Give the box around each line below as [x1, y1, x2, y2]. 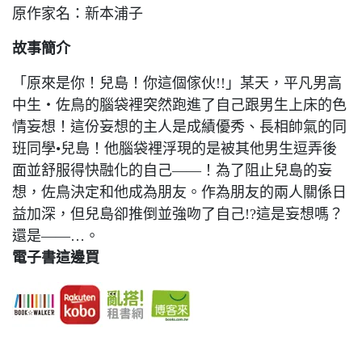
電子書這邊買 [12, 250, 99, 266]
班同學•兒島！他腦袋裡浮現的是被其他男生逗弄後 [12, 141, 337, 157]
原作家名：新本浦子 [12, 6, 143, 22]
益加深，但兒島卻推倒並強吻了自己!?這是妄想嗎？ [12, 206, 343, 222]
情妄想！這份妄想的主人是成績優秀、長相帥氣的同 [12, 119, 347, 135]
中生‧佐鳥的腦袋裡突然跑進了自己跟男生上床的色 [12, 97, 347, 113]
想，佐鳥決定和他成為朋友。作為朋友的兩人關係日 [12, 184, 347, 200]
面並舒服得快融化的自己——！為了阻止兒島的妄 [12, 162, 332, 179]
